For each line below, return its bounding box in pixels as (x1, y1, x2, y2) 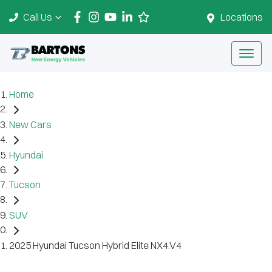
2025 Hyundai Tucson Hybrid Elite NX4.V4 (9, 239, 182, 251)
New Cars (9, 118, 52, 131)
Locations (220, 11, 263, 23)
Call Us (23, 11, 52, 23)
